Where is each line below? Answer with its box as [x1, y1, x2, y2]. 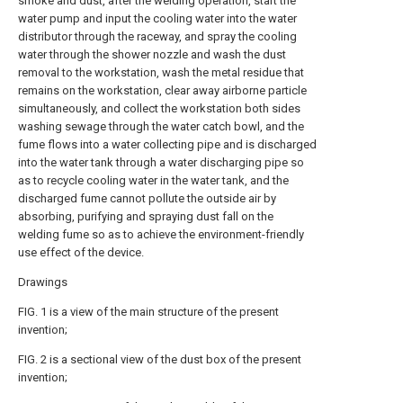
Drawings [18, 275, 67, 290]
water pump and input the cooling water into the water [18, 12, 297, 26]
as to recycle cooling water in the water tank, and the [18, 174, 289, 188]
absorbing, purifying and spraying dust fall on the [18, 210, 273, 224]
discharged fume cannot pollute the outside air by [18, 192, 276, 206]
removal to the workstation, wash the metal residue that [18, 66, 304, 80]
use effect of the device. [18, 246, 144, 260]
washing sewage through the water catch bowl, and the [18, 120, 304, 134]
